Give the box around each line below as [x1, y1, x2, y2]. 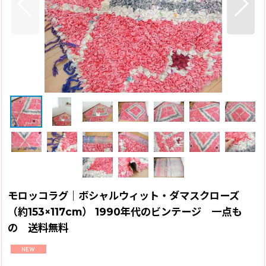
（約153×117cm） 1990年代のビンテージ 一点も [8, 205, 242, 218]
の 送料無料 [8, 221, 68, 234]
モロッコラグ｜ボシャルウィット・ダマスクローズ [8, 189, 239, 202]
